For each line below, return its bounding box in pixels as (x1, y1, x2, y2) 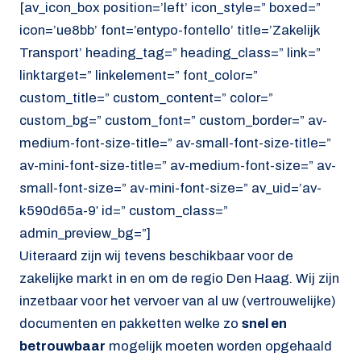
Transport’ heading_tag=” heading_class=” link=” (19, 45, 321, 60)
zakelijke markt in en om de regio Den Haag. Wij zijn (19, 271, 339, 286)
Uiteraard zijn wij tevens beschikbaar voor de (19, 248, 293, 263)
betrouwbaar (19, 338, 106, 354)
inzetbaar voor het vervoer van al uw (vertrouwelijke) (19, 293, 336, 309)
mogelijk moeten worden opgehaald (106, 338, 332, 354)
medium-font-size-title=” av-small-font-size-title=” (19, 135, 331, 151)
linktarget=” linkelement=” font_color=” (19, 68, 258, 83)
